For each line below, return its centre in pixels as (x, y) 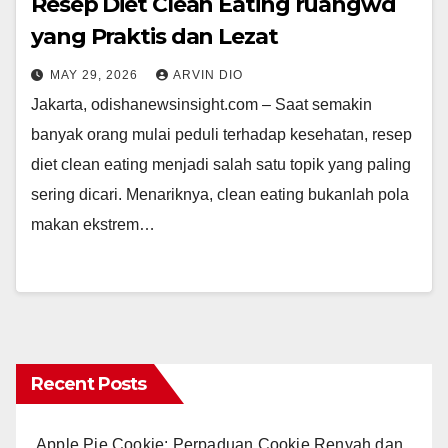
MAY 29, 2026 (96, 75)
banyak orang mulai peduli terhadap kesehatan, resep (221, 135)
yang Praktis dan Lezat (154, 37)
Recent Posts (89, 384)
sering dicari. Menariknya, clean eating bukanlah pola (220, 195)
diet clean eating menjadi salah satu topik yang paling (221, 165)
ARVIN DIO (208, 75)
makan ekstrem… (93, 225)
